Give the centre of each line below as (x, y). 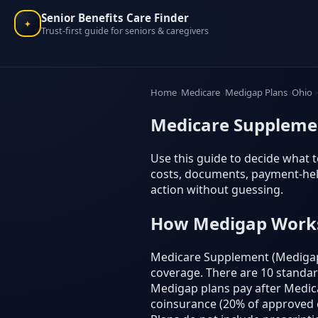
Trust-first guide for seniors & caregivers (125, 31)
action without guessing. (217, 189)
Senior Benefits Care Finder (115, 17)
